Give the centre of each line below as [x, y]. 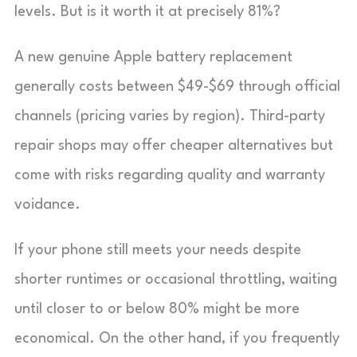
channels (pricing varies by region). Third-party [170, 116]
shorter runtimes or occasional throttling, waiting [176, 279]
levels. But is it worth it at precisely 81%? [147, 12]
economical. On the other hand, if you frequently [177, 338]
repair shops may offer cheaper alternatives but [174, 145]
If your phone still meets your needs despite [158, 250]
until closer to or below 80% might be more [157, 309]
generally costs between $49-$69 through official [177, 86]
